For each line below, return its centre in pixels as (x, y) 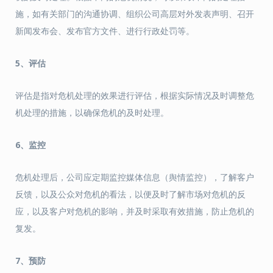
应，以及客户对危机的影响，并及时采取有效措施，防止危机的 (135, 211)
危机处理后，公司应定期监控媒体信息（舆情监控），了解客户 (135, 177)
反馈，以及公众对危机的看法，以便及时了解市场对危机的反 (130, 194)
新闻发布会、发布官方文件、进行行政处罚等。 (105, 31)
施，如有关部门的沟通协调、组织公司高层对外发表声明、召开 (135, 14)
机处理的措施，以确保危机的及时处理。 (92, 112)
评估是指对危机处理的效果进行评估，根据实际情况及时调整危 (135, 95)
